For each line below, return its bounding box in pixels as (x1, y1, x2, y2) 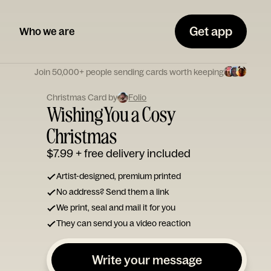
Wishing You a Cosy (47, 101, 175, 126)
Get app (189, 24, 232, 39)
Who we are (19, 25, 75, 38)
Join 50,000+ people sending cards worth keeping (34, 66, 224, 77)
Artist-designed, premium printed (56, 171, 181, 181)
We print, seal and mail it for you (56, 202, 176, 213)
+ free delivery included (76, 146, 191, 160)
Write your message (91, 252, 202, 267)
